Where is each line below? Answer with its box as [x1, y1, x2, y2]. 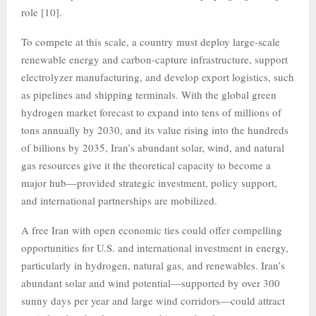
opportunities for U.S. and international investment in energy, [21, 241, 288, 255]
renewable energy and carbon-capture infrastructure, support [21, 52, 288, 66]
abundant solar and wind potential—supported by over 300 [21, 276, 280, 290]
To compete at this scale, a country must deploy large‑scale [21, 35, 280, 49]
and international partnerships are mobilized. [21, 193, 217, 207]
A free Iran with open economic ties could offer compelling [21, 223, 282, 237]
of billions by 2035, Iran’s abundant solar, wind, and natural [21, 140, 284, 154]
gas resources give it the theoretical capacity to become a [21, 158, 271, 172]
